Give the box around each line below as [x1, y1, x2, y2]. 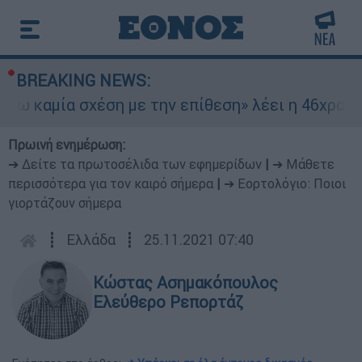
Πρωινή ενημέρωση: [8, 137, 125, 153]
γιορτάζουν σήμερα [8, 195, 121, 211]
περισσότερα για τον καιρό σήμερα [8, 175, 213, 192]
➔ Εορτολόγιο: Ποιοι [224, 175, 346, 192]
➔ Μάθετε [272, 156, 335, 172]
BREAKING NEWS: [16, 70, 150, 90]
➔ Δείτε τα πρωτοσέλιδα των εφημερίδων [8, 156, 262, 172]
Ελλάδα [66, 230, 116, 249]
